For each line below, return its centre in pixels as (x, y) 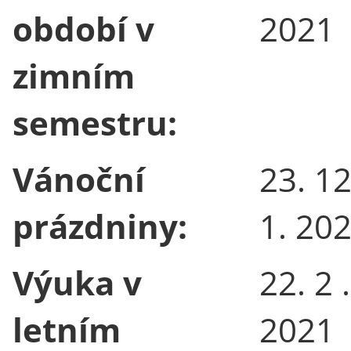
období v (83, 28)
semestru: (95, 122)
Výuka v (77, 282)
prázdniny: (100, 226)
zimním (74, 75)
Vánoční (79, 179)
